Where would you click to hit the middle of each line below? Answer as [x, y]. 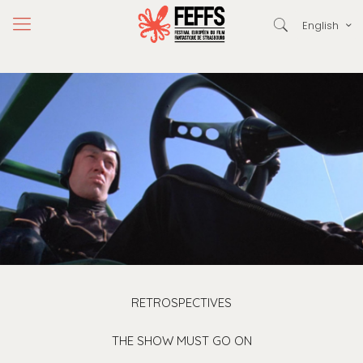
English [320, 26]
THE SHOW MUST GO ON [181, 341]
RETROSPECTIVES [181, 303]
